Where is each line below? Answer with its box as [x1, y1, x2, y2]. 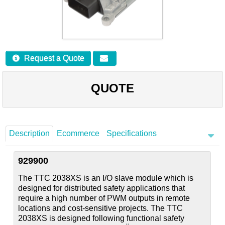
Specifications [106, 129, 157, 138]
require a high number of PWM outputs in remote [18, 194, 190, 203]
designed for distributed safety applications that [18, 184, 185, 193]
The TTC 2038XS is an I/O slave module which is [18, 174, 194, 183]
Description [9, 129, 50, 138]
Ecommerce [56, 129, 99, 138]
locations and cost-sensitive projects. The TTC [18, 204, 183, 213]
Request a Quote [22, 54, 85, 62]
